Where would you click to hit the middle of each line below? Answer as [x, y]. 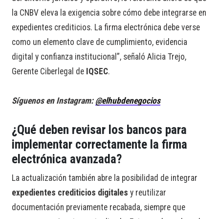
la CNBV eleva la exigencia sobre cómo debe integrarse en [109, 13]
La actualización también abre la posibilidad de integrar [105, 178]
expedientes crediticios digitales [70, 193]
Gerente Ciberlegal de [49, 72]
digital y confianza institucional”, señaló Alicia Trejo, [99, 57]
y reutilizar [147, 193]
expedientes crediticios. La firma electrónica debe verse [106, 28]
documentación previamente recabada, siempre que [99, 208]
